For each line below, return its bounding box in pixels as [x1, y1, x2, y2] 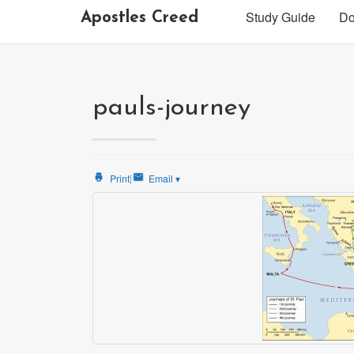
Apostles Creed [81, 9, 198, 26]
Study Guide [246, 8, 315, 26]
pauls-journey [92, 95, 250, 121]
